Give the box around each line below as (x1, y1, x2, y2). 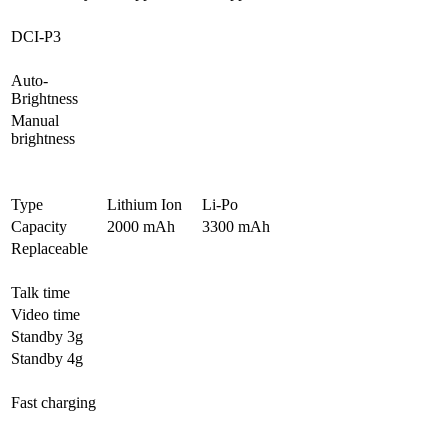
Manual (11, 112, 59, 130)
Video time (11, 306, 80, 324)
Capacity (11, 218, 67, 236)
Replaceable (11, 240, 88, 258)
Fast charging (11, 394, 96, 412)
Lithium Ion (107, 196, 182, 214)
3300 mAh (202, 218, 270, 236)
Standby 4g (11, 350, 83, 368)
